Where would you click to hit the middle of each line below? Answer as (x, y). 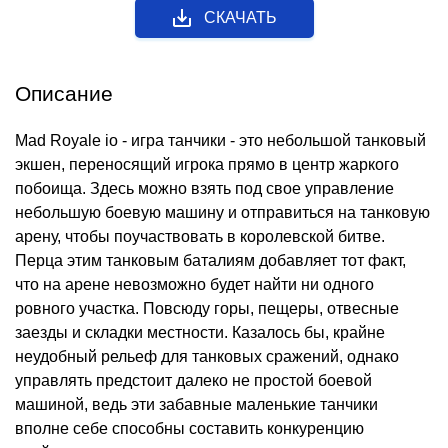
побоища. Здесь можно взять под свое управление (204, 189)
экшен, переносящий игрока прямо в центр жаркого (207, 165)
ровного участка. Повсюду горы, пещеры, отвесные (207, 309)
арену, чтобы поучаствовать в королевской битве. (200, 237)
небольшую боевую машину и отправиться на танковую (222, 213)
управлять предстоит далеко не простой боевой (193, 381)
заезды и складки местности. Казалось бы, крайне (200, 333)
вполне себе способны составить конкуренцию (189, 429)
